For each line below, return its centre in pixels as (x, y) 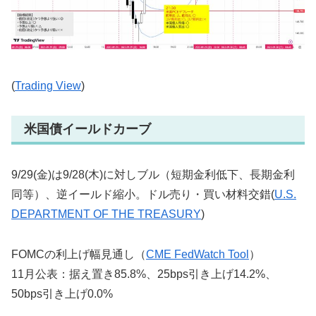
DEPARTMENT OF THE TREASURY (106, 214)
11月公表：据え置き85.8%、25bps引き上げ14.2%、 (144, 274)
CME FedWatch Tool (197, 254)
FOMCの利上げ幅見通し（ (79, 254)
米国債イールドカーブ (87, 129)
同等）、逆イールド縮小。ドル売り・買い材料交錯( (143, 194)
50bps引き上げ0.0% (62, 293)
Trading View (48, 85)
